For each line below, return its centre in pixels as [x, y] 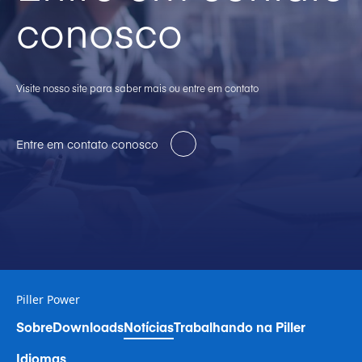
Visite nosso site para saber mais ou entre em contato [137, 88]
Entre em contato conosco [87, 144]
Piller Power [48, 300]
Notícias [149, 327]
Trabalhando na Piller [240, 327]
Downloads [88, 327]
